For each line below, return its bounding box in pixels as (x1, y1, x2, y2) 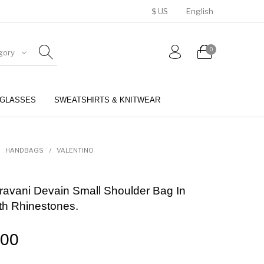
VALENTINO (56, 146, 94, 154)
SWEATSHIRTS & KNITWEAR (54, 95, 161, 104)
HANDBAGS (5, 146, 44, 154)
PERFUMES (81, 134, 124, 143)
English (186, 6, 213, 16)
